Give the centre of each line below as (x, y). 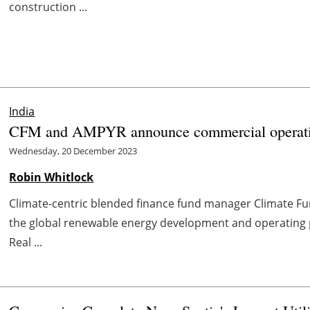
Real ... (26, 242)
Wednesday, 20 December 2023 (73, 151)
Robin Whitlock (52, 177)
